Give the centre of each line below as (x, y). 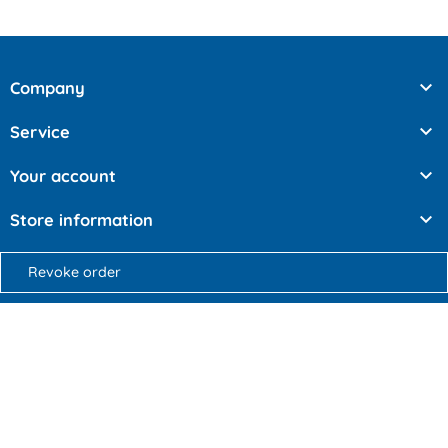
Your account (63, 175)
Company (47, 87)
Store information (81, 219)
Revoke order (74, 272)
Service (40, 131)
